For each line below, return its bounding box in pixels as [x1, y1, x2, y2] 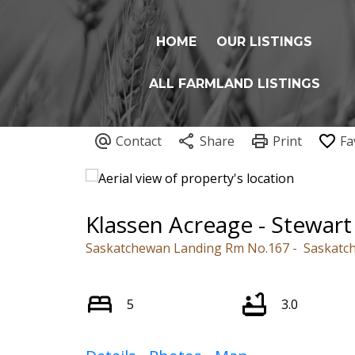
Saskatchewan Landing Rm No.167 [85, 239, 289, 258]
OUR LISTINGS [216, 34, 313, 50]
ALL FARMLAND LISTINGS [148, 75, 320, 91]
